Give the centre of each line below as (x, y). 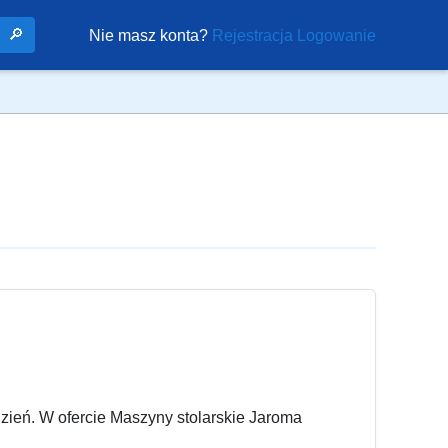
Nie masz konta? (150, 35)
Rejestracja (252, 35)
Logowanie (336, 35)
